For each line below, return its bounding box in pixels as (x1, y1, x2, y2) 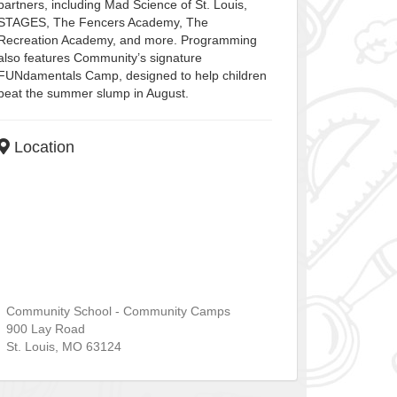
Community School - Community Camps (5, 304, 230, 319)
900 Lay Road (5, 322, 85, 337)
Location (9, 138, 74, 157)
